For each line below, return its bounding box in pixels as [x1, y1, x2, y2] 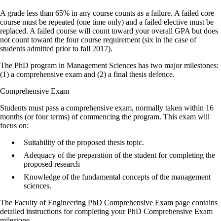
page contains [173, 198, 218, 207]
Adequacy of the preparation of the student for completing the [24, 150, 215, 159]
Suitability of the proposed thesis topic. [24, 138, 144, 147]
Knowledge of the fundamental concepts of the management [24, 172, 211, 181]
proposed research [24, 159, 80, 168]
